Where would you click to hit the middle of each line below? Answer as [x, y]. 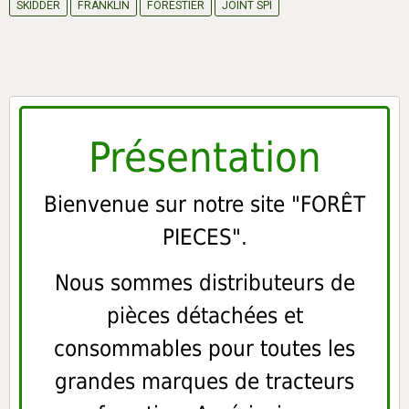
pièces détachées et [204, 315]
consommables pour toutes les [204, 348]
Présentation [204, 157]
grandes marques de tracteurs [204, 381]
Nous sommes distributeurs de [204, 283]
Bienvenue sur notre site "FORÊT [204, 204]
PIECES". [204, 237]
